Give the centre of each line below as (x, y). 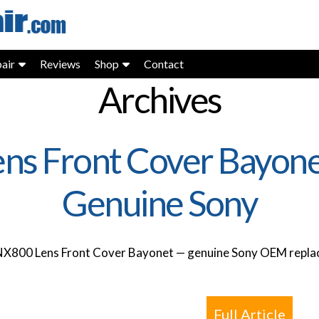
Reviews (60, 64)
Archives (159, 100)
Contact (164, 64)
